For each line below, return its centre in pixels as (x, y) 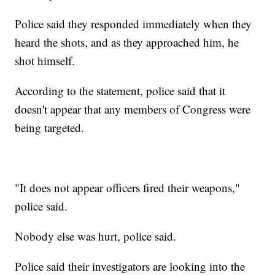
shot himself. (45, 61)
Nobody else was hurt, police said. (96, 236)
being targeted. (50, 128)
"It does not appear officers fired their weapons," (128, 188)
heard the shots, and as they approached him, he (127, 42)
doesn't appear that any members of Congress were (133, 109)
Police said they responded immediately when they (134, 24)
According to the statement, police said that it (120, 91)
